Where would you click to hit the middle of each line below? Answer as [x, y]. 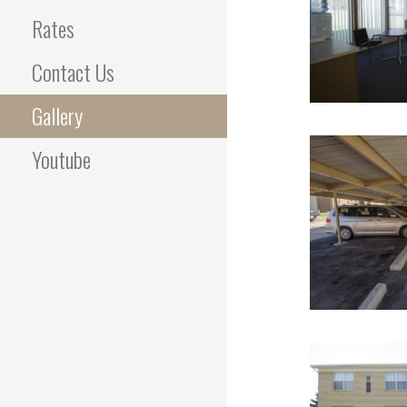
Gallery [57, 115]
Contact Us [73, 72]
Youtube [61, 159]
